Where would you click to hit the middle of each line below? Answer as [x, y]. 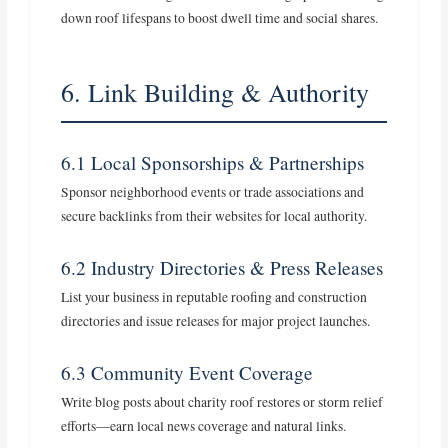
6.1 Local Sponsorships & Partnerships [213, 163]
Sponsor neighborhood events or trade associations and [213, 192]
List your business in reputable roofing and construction [214, 297]
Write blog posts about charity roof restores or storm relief [222, 402]
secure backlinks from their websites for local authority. [214, 216]
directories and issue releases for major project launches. [216, 321]
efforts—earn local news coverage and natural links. [204, 426]
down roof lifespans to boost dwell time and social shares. [220, 18]
